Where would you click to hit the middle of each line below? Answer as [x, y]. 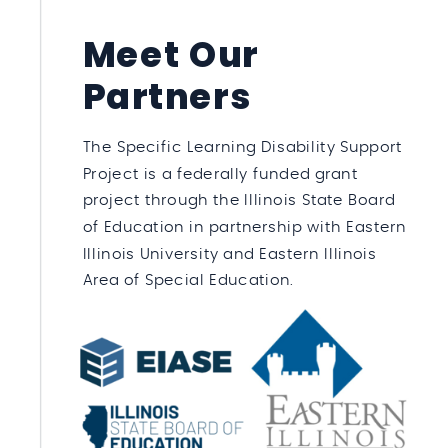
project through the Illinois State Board [239, 201]
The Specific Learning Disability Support [242, 147]
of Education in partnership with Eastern [244, 227]
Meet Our [170, 55]
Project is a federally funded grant [220, 174]
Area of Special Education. [190, 280]
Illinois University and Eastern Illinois [229, 254]
